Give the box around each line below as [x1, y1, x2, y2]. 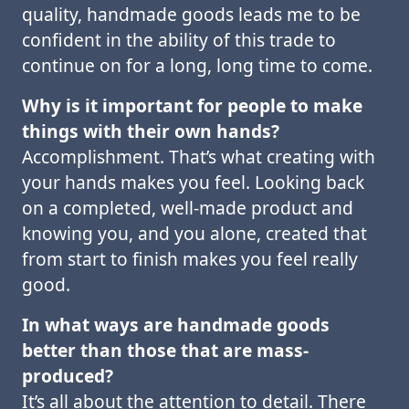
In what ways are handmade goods [22, 312, 330, 337]
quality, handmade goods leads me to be [22, 2, 361, 26]
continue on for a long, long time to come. [22, 53, 372, 78]
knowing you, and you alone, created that [22, 221, 367, 246]
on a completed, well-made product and [22, 195, 353, 220]
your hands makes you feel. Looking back [22, 170, 364, 194]
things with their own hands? [22, 119, 279, 143]
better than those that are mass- [22, 338, 309, 362]
